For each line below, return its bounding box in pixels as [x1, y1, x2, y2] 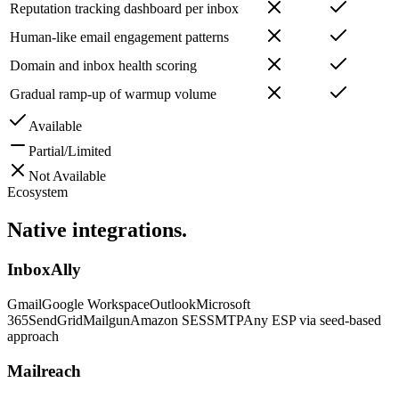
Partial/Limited [28, 143, 111, 159]
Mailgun [83, 312, 130, 328]
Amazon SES [130, 312, 207, 328]
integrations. [72, 218, 187, 242]
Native [7, 218, 72, 242]
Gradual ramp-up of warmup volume [10, 86, 216, 102]
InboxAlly [7, 260, 81, 280]
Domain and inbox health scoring [10, 58, 197, 74]
